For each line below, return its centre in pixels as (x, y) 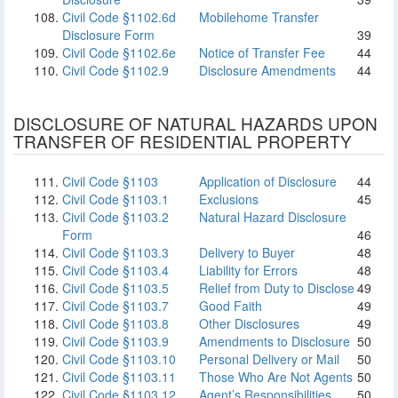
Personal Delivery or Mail (267, 359)
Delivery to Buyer (245, 252)
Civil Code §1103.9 (115, 341)
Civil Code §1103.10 (119, 359)
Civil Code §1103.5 (115, 288)
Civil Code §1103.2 (115, 217)
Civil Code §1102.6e (119, 52)
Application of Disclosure (266, 181)
